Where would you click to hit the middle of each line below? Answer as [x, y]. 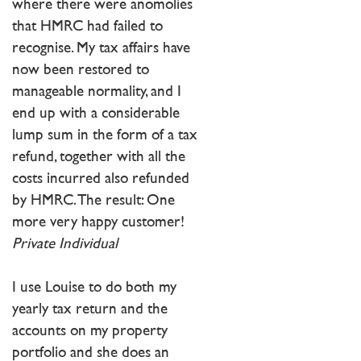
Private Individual [65, 244]
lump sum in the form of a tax [105, 135]
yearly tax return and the [90, 309]
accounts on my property [90, 331]
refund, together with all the [99, 157]
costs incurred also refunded [101, 179]
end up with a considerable [96, 114]
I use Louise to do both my [94, 288]
